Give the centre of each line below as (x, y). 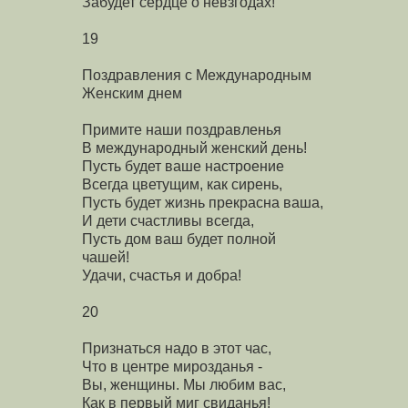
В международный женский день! (194, 148)
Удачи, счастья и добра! (162, 275)
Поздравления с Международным (197, 75)
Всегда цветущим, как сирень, (182, 184)
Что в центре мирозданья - (172, 366)
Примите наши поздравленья (182, 129)
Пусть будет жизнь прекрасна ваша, (203, 202)
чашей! (106, 257)
